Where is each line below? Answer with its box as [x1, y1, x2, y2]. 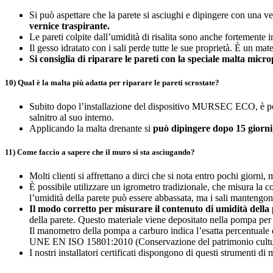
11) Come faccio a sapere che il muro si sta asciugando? [5, 147, 195, 157]
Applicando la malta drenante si [29, 122, 153, 133]
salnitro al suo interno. [29, 112, 114, 122]
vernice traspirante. [29, 20, 110, 31]
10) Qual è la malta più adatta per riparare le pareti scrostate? [5, 77, 219, 87]
